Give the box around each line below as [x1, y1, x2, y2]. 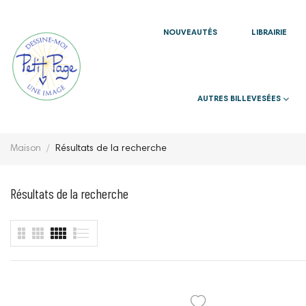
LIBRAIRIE [251, 29, 287, 37]
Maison [10, 143, 41, 154]
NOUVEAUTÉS [163, 29, 217, 37]
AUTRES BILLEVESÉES [197, 95, 283, 104]
